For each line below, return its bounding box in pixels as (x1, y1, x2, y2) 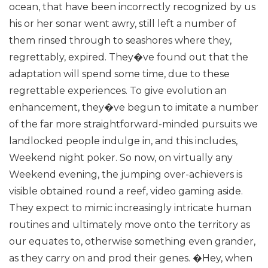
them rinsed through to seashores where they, (9, 35, 232, 46)
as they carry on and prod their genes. (9, 252, 190, 264)
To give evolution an (127, 85, 227, 96)
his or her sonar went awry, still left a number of (9, 18, 236, 29)
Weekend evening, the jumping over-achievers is (9, 169, 242, 180)
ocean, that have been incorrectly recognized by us (9, 1, 255, 13)
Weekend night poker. (9, 152, 117, 163)
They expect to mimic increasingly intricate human (9, 202, 251, 214)
